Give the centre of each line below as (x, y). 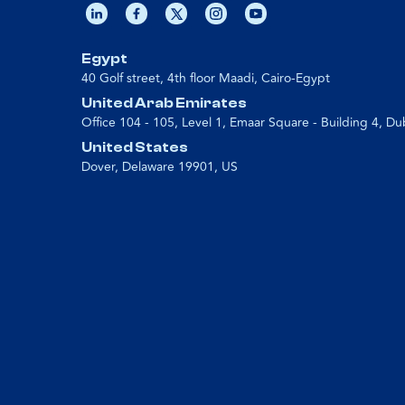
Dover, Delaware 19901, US (160, 167)
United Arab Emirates (164, 103)
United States (135, 147)
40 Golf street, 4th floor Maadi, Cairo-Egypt (206, 78)
